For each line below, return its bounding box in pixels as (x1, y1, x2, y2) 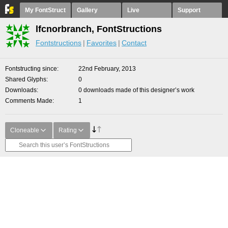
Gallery (77, 7, 98, 14)
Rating (59, 127, 77, 134)
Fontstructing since (5, 65, 57, 72)
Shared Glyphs (5, 76, 46, 83)
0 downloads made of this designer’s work (78, 87, 194, 94)
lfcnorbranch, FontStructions (36, 24, 162, 34)
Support (178, 7, 201, 14)
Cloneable (10, 127, 39, 134)
